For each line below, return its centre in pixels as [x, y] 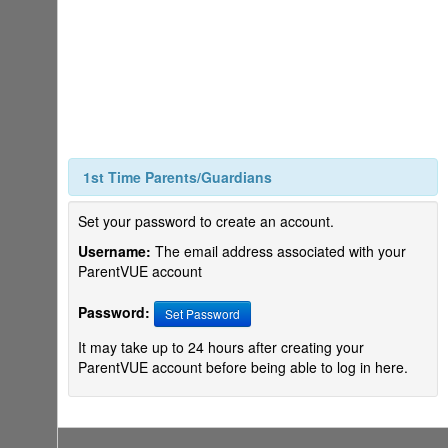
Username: [114, 251]
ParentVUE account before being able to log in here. [243, 367]
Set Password [202, 313]
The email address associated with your [278, 251]
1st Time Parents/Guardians [177, 177]
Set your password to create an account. [206, 221]
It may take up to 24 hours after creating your [221, 347]
